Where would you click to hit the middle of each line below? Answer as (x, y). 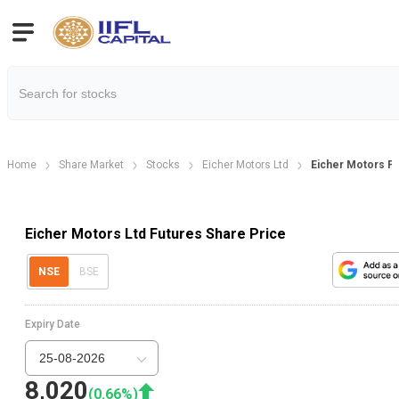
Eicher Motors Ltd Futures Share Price (155, 233)
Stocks (163, 165)
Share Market (91, 165)
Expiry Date (53, 325)
